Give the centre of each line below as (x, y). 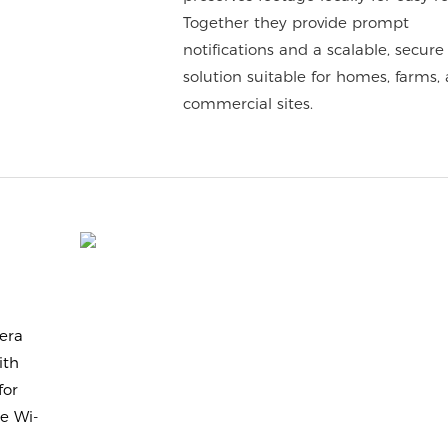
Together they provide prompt (295, 22)
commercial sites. (247, 103)
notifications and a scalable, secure (313, 49)
